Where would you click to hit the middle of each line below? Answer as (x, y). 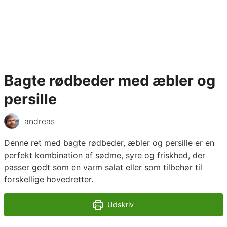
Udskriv (119, 205)
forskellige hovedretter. (49, 180)
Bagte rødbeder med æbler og (110, 81)
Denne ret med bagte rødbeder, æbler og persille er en (109, 143)
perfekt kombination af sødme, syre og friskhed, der (105, 155)
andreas (40, 121)
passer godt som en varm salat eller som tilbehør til (103, 167)
